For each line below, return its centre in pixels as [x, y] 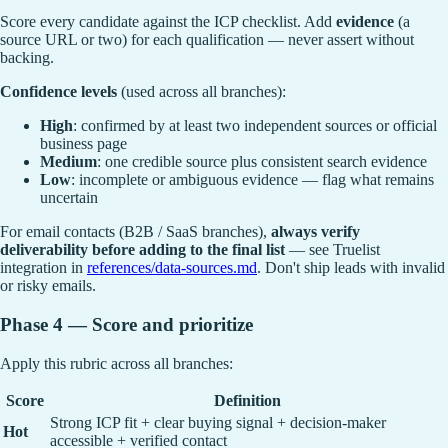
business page [83, 144]
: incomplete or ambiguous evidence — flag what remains [252, 180]
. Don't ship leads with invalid [351, 268]
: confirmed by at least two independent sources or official [255, 126]
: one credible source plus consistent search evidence [262, 162]
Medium [68, 162]
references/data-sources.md [172, 268]
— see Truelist [332, 250]
